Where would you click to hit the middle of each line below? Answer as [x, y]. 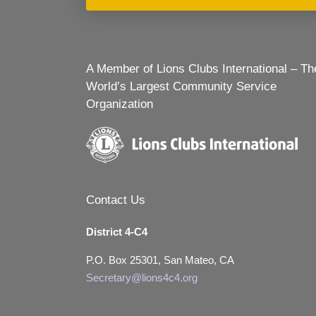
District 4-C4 [117, 232]
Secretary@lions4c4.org [142, 278]
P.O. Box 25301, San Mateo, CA [160, 260]
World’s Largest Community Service [181, 86]
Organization [120, 104]
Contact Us [116, 200]
